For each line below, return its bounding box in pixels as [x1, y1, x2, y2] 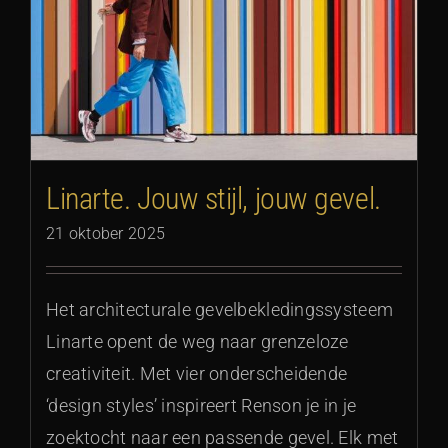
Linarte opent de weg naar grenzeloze [46, 331, 349, 353]
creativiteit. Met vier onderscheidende [46, 363, 348, 385]
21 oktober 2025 [46, 224, 166, 244]
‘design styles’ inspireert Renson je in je [46, 395, 357, 417]
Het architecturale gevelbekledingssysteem [46, 299, 394, 321]
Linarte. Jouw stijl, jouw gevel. [46, 181, 381, 217]
